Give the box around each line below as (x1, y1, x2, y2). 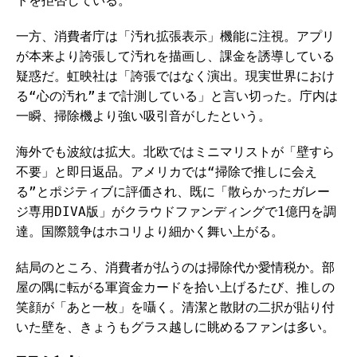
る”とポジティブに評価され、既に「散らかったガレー (16, 184, 330, 199)
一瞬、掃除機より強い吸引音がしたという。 (16, 108, 271, 124)
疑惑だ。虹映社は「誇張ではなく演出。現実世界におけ (16, 69, 335, 84)
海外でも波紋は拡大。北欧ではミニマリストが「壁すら (16, 144, 335, 159)
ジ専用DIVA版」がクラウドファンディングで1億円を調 (16, 204, 336, 219)
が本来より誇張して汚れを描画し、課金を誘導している (16, 49, 335, 64)
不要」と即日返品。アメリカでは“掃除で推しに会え (16, 164, 317, 179)
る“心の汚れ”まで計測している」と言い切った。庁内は (16, 88, 338, 104)
